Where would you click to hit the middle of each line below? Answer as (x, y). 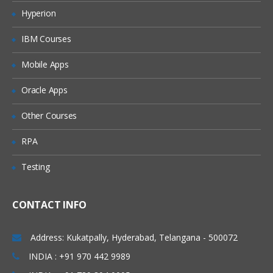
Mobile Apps (45, 65)
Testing (36, 167)
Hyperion (39, 13)
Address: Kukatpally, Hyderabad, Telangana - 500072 (134, 238)
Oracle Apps (44, 90)
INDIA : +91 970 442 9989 (80, 257)
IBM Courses (46, 39)
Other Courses (49, 116)
